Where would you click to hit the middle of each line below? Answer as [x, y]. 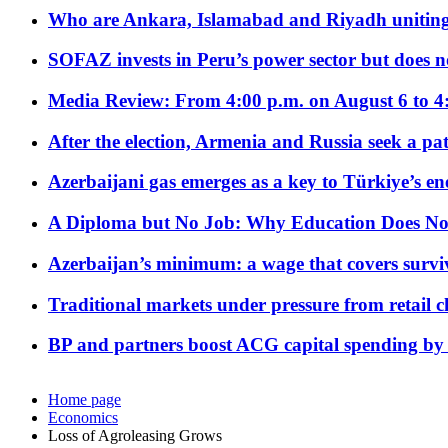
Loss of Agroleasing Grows [135, 436]
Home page [84, 400]
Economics [83, 418]
